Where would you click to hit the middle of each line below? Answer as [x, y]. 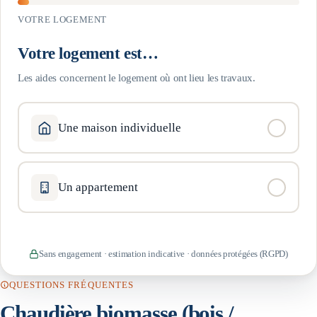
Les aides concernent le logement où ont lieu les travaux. [137, 77]
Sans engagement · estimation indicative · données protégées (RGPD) [163, 254]
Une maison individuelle [120, 127]
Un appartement [98, 187]
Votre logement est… [88, 53]
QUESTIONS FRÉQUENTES [71, 284]
